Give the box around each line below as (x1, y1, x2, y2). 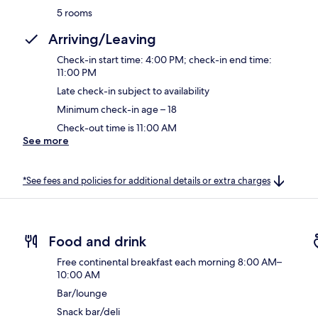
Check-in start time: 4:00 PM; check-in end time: (57, 53, 272, 66)
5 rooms (57, 6, 92, 19)
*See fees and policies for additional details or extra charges (23, 174, 270, 187)
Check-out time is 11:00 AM (57, 121, 177, 134)
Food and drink (48, 233, 146, 251)
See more (23, 133, 69, 147)
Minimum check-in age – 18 (57, 102, 177, 116)
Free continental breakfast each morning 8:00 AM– (57, 256, 282, 269)
